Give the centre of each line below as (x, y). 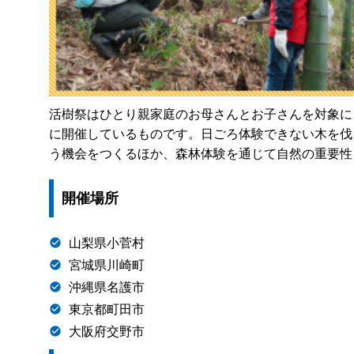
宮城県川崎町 (107, 265)
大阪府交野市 (107, 332)
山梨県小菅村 (107, 243)
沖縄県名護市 (107, 288)
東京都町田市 (107, 310)
